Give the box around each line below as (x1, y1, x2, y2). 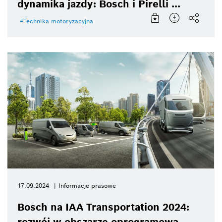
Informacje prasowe (58, 181, 116, 189)
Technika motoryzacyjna (23, 17, 93, 25)
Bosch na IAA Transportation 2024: (17, 200, 189, 214)
